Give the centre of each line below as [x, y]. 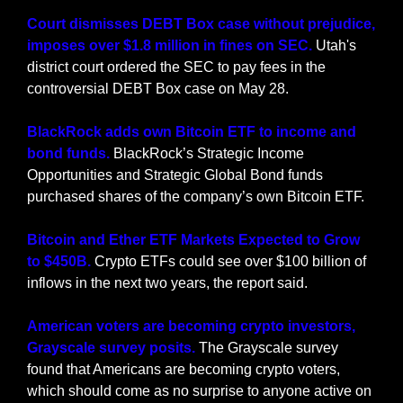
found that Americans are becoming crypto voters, [184, 369]
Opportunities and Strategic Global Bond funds [175, 175]
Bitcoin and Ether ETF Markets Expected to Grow [193, 239]
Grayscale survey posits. [111, 347]
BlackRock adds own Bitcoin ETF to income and [192, 131]
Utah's [336, 45]
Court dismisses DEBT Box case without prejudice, [201, 23]
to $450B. [59, 261]
